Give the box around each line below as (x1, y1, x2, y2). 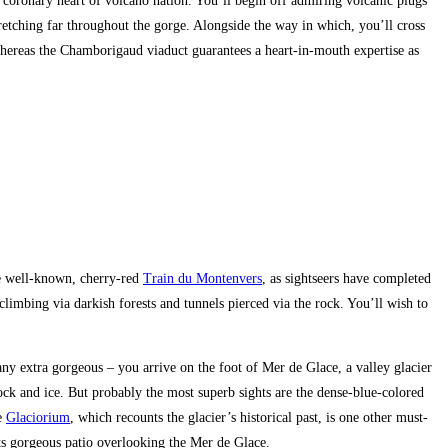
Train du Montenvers (143, 271, 262, 286)
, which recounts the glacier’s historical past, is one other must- (70, 410, 428, 425)
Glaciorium (6, 410, 70, 425)
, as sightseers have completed (262, 271, 431, 286)
